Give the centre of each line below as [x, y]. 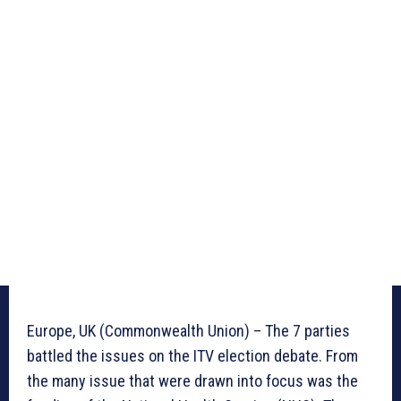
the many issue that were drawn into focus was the [192, 380]
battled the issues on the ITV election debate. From [192, 355]
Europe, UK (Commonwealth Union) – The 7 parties [188, 330]
